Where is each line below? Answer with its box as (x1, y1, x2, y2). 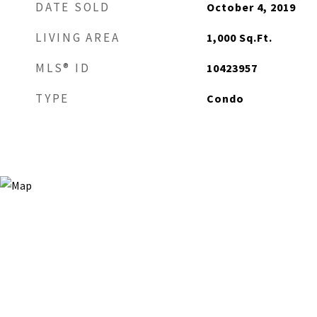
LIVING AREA (35, 30, 120, 45)
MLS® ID (35, 60, 91, 76)
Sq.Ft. (238, 30, 272, 45)
